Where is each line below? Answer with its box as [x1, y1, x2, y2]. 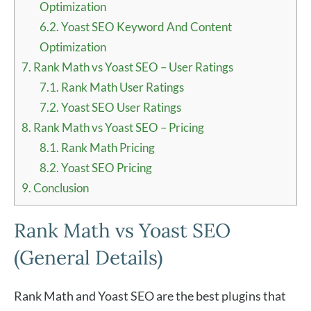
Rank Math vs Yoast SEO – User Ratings [31, 60, 233, 75]
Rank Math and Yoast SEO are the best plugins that [14, 288, 286, 304]
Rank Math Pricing [58, 140, 155, 155]
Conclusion [31, 180, 91, 196]
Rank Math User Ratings [58, 80, 184, 95]
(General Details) [14, 245, 163, 271]
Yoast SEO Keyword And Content [58, 19, 232, 35]
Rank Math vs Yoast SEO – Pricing [31, 120, 206, 135]
